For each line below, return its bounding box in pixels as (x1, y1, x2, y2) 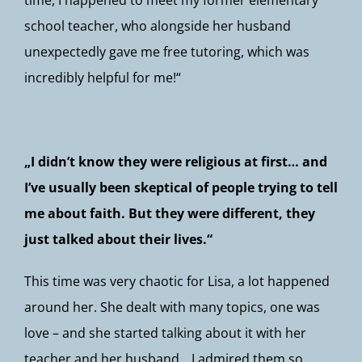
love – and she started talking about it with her (24, 324, 306, 342)
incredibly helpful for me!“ (24, 69, 181, 86)
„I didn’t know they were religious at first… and (24, 153, 327, 170)
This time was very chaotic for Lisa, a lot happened (24, 272, 330, 290)
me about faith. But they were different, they (24, 204, 315, 222)
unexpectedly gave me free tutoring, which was (24, 43, 309, 61)
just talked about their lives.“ (24, 230, 213, 248)
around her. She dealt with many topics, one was (24, 298, 320, 316)
